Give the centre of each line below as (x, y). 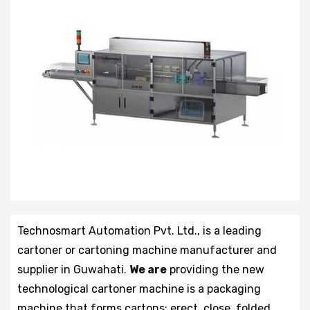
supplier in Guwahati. (73, 269)
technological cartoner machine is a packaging (139, 289)
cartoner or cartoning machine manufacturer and (147, 250)
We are (148, 269)
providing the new (216, 269)
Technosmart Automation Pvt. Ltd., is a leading (139, 230)
